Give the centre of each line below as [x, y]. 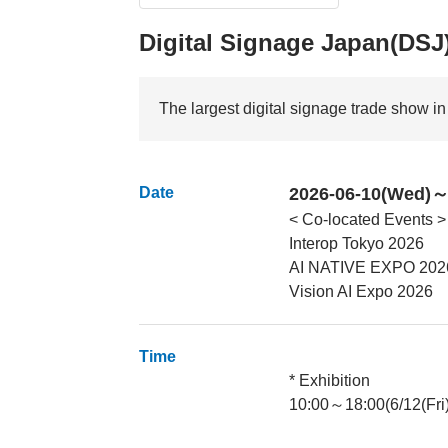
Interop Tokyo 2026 [357, 244]
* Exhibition [330, 381]
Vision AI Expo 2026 [361, 292]
